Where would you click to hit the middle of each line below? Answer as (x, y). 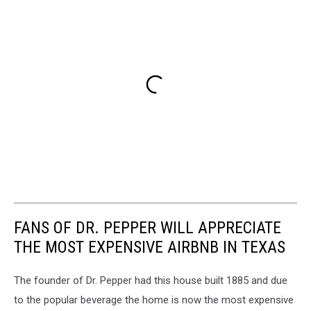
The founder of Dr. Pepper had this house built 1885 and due (151, 281)
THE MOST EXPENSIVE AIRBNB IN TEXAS (150, 247)
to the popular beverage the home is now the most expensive (154, 300)
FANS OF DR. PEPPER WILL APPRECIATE (148, 228)
